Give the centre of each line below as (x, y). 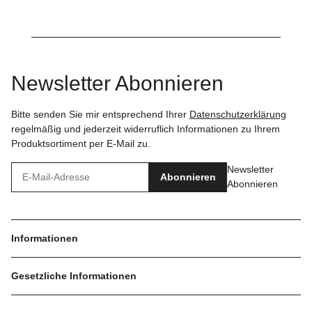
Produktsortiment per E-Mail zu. (81, 143)
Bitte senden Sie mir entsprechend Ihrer (100, 114)
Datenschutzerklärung (238, 114)
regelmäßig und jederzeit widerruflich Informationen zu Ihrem (146, 128)
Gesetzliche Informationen (75, 275)
